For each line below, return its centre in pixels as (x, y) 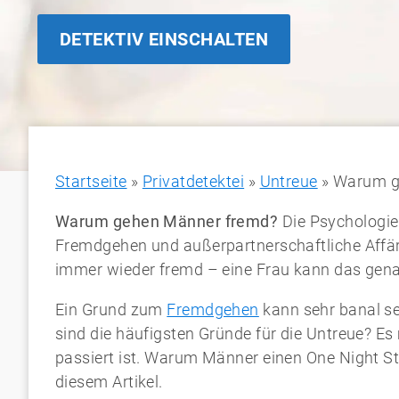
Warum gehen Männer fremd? (169, 221)
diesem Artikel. (109, 382)
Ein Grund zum (111, 309)
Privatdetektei (193, 181)
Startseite (91, 181)
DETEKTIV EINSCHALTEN (164, 39)
